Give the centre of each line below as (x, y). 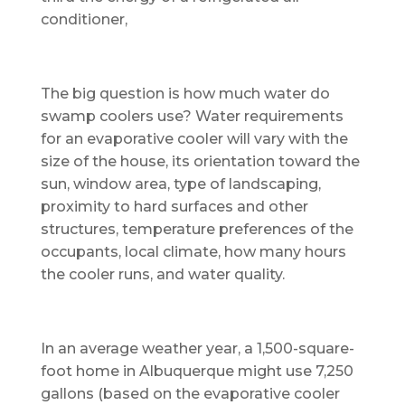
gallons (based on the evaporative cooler (190, 393)
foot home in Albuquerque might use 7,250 (197, 371)
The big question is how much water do (185, 93)
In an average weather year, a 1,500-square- (197, 348)
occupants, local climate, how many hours (193, 251)
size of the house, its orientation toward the (200, 161)
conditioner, (84, 19)
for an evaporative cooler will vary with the (194, 138)
